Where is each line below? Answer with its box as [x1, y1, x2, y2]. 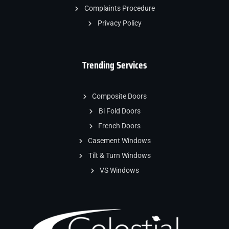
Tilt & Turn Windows [88, 151, 151, 159]
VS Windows [100, 166, 140, 174]
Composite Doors [92, 92, 147, 100]
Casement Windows [88, 136, 151, 145]
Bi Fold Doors [98, 107, 141, 115]
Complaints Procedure [84, 4, 155, 12]
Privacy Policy [97, 19, 142, 27]
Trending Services [82, 57, 147, 73]
